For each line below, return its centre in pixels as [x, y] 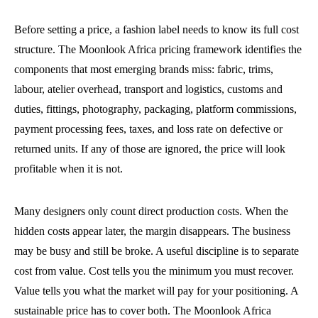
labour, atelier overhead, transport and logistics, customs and [148, 89]
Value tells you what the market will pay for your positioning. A [156, 291]
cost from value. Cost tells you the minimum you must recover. [154, 271]
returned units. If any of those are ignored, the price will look [150, 149]
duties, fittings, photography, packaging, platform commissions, [155, 109]
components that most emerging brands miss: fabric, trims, [144, 69]
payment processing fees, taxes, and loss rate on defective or [148, 129]
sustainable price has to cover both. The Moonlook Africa [143, 311]
